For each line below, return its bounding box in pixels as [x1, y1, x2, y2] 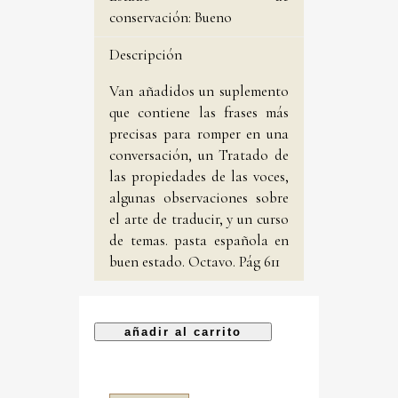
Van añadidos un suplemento [109, 82, 289, 101]
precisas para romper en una [109, 124, 289, 144]
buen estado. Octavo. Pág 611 [109, 252, 280, 272]
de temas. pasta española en [109, 231, 289, 251]
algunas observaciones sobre [109, 188, 289, 208]
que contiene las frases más [109, 103, 289, 123]
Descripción [109, 45, 182, 65]
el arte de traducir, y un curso [109, 210, 289, 229]
